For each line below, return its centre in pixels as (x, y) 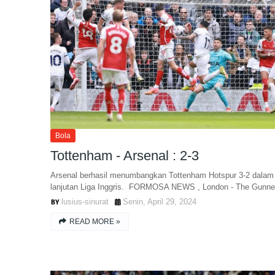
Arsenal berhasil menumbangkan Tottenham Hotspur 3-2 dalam (162, 175)
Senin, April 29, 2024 (160, 202)
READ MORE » (95, 222)
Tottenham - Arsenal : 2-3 (125, 156)
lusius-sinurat (85, 202)
